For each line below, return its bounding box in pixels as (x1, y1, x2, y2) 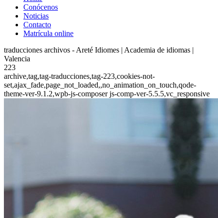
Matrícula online (23, 29, 73, 37)
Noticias (23, 12, 49, 20)
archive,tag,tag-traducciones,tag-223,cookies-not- (4, 72, 155, 80)
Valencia (4, 54, 30, 63)
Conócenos (23, 3, 58, 11)
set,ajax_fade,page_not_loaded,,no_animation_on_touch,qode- (4, 81, 196, 89)
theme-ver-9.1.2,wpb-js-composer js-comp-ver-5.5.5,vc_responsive (4, 90, 210, 98)
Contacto (23, 20, 51, 29)
